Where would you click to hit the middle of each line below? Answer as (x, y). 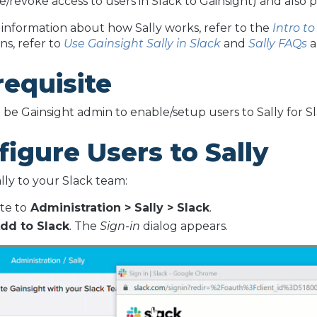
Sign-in (122, 226)
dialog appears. (186, 226)
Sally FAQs (278, 43)
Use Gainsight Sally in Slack (142, 43)
